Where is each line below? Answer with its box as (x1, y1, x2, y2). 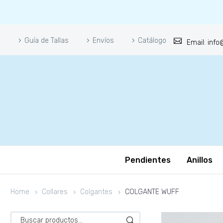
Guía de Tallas (24, 36, 69, 45)
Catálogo (138, 36, 166, 45)
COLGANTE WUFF (125, 188, 179, 196)
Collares (42, 188, 68, 196)
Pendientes (124, 155, 171, 165)
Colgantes (80, 188, 112, 196)
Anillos (186, 155, 213, 165)
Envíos (93, 36, 114, 45)
